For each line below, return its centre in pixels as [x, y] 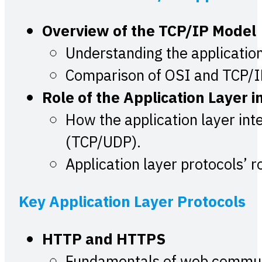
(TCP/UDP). [103, 143]
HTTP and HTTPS [104, 240]
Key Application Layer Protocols [132, 202]
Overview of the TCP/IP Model [149, 32]
